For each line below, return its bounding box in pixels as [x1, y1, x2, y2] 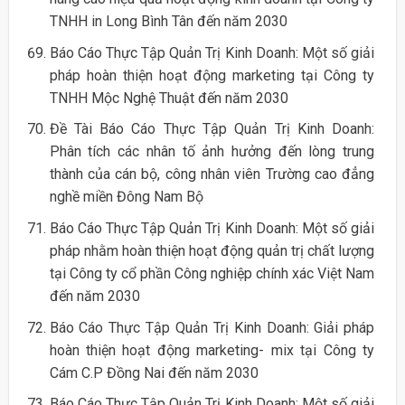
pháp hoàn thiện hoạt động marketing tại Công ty [49, 66, 375, 84]
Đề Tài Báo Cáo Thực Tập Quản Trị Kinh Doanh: [49, 120, 375, 138]
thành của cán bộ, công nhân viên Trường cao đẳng [49, 165, 375, 184]
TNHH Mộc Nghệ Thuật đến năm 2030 [49, 89, 288, 107]
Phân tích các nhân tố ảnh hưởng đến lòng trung [49, 143, 375, 161]
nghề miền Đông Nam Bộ [49, 188, 203, 206]
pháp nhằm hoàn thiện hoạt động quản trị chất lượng [49, 242, 375, 260]
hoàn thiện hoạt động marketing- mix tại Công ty [49, 341, 375, 359]
